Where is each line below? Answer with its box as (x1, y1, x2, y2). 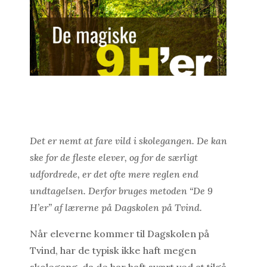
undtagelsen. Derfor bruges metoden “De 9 (29, 185, 213, 197)
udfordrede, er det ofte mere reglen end (29, 168, 198, 181)
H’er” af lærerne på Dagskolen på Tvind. (29, 201, 202, 214)
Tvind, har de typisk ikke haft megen (29, 244, 196, 257)
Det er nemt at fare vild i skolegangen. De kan (29, 135, 227, 147)
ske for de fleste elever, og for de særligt (29, 151, 198, 164)
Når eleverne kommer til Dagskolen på (29, 228, 209, 240)
